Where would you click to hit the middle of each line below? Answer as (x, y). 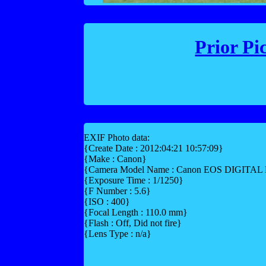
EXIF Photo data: (116, 138)
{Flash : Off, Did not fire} (132, 223)
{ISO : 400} (107, 202)
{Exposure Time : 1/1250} (133, 180)
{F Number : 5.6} (117, 191)
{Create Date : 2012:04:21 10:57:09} (153, 148)
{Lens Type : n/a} (117, 234)
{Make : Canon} (115, 159)
